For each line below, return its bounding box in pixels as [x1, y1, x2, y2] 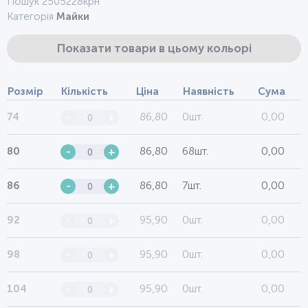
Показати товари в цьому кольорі [56, 41, 252, 55]
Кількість [61, 85, 108, 98]
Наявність [183, 85, 234, 98]
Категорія [7, 10, 56, 23]
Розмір [8, 85, 43, 98]
